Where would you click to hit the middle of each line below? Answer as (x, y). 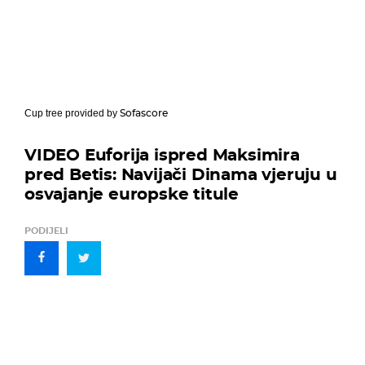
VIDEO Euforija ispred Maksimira (162, 154)
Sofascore (144, 112)
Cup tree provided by (72, 113)
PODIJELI (46, 230)
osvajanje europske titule (132, 193)
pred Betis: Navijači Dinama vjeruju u (181, 174)
